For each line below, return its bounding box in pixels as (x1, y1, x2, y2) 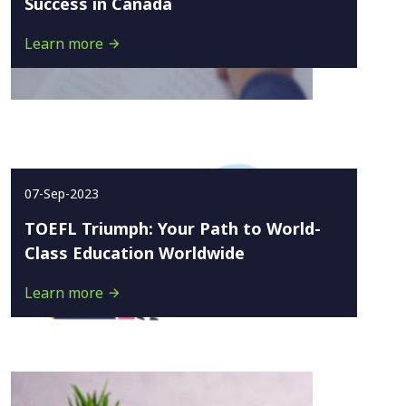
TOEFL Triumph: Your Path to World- (24, 217, 321, 239)
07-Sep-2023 (24, 185, 99, 202)
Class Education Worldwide (24, 242, 245, 264)
